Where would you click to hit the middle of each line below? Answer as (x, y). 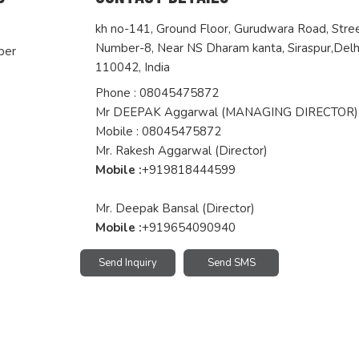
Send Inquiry (128, 263)
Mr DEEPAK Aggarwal (157, 113)
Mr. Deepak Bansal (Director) (175, 209)
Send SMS (231, 263)
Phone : (118, 93)
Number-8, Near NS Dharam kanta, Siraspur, (215, 48)
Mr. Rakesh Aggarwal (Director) (182, 151)
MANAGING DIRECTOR (290, 113)
